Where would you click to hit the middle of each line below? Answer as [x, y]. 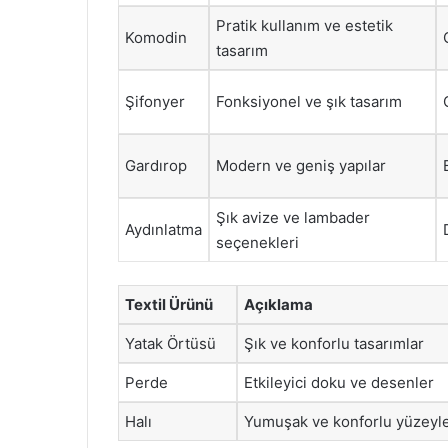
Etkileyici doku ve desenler [339, 382]
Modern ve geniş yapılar [301, 165]
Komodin [156, 37]
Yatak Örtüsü [170, 343]
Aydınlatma [163, 229]
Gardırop [156, 165]
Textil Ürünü [169, 304]
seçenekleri [257, 242]
